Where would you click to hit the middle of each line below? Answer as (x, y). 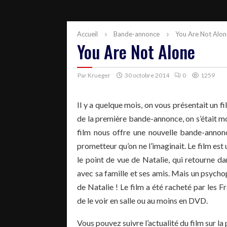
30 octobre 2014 (147, 75)
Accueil (87, 34)
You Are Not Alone (136, 51)
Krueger (99, 75)
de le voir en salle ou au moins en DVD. (142, 200)
